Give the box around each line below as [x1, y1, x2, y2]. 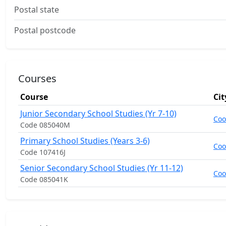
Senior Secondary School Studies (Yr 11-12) [20, 162, 183, 174]
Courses [18, 72, 56, 85]
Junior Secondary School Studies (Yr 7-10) [20, 108, 177, 119]
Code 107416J [20, 147, 66, 157]
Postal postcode [14, 25, 76, 36]
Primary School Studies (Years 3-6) [20, 135, 150, 146]
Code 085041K [20, 175, 68, 184]
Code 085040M [20, 120, 70, 130]
